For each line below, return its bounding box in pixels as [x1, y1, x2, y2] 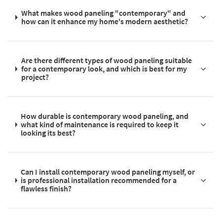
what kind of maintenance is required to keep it [21, 119, 179, 130]
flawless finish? [21, 184, 72, 194]
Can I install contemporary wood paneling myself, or [21, 167, 195, 177]
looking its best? [21, 128, 76, 138]
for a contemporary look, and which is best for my [21, 64, 187, 74]
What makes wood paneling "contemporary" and [21, 8, 186, 18]
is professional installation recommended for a [21, 175, 177, 185]
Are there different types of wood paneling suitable [21, 55, 192, 66]
